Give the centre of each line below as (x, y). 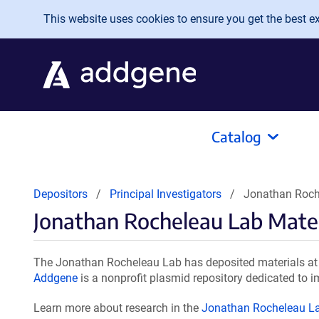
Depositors (61, 194)
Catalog (236, 136)
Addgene (56, 278)
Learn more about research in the (117, 308)
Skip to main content (69, 15)
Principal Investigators (166, 194)
